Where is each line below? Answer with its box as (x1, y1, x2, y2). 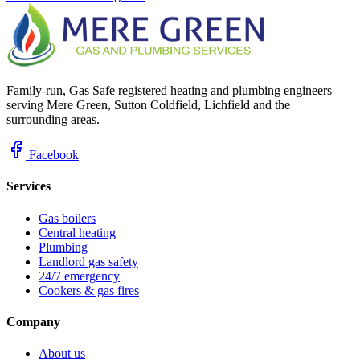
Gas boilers (39, 211, 96, 225)
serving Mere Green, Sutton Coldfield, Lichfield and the (6, 98, 290, 112)
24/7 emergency (39, 268, 120, 283)
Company (6, 314, 60, 329)
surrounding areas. (6, 112, 100, 127)
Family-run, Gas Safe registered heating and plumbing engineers (6, 84, 332, 98)
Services (6, 179, 51, 194)
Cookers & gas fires (39, 283, 139, 297)
